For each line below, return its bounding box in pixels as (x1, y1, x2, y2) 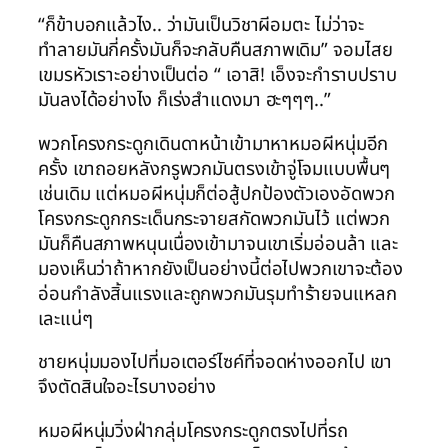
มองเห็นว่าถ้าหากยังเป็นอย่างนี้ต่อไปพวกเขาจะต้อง (38, 254, 404, 283)
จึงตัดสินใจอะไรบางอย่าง (38, 373, 217, 402)
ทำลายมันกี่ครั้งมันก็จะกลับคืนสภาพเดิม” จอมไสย (38, 36, 393, 65)
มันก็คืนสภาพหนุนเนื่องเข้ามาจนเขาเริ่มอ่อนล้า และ (38, 229, 399, 258)
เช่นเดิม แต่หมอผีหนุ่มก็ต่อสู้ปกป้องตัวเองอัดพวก (38, 179, 395, 208)
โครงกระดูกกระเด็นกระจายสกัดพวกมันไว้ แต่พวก (38, 204, 391, 233)
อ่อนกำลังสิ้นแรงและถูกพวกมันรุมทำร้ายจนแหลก (38, 279, 397, 308)
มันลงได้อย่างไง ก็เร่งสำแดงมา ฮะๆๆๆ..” (38, 86, 331, 115)
